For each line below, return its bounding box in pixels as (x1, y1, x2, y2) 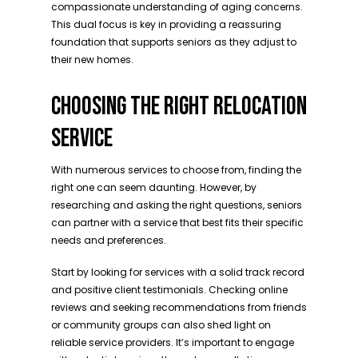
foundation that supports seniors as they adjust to (51, 35, 296, 49)
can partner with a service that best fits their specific (51, 216, 304, 229)
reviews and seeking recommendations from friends (51, 300, 307, 314)
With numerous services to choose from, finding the (51, 163, 301, 177)
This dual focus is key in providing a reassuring (51, 18, 281, 31)
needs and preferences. (51, 233, 166, 247)
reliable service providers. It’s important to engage (51, 336, 294, 349)
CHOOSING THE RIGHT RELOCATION (51, 91, 307, 122)
